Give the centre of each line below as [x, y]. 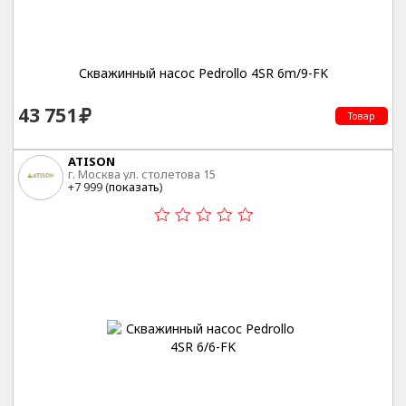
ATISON [92, 162]
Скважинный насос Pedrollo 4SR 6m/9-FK [203, 72]
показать [134, 187]
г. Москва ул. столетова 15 [142, 174]
